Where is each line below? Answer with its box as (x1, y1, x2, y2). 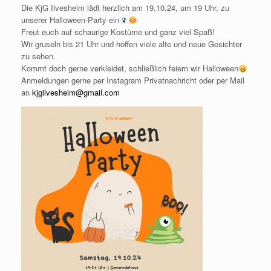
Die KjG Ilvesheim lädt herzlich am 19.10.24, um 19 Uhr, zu (21, 2, 229, 14)
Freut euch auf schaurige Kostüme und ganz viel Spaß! (21, 26, 215, 38)
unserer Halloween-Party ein (21, 14, 119, 26)
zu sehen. (21, 50, 56, 62)
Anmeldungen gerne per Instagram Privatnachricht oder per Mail (21, 74, 244, 87)
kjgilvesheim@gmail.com (32, 87, 120, 99)
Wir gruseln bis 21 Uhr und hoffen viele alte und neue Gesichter (21, 38, 242, 50)
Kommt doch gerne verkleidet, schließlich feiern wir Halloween (21, 62, 238, 74)
